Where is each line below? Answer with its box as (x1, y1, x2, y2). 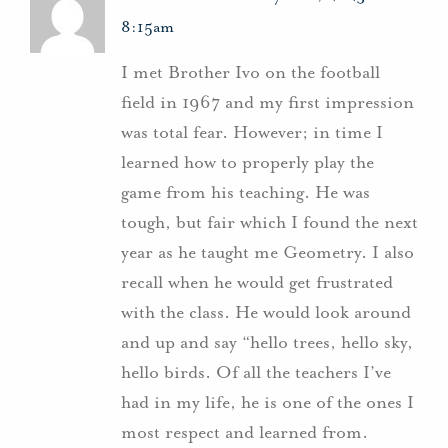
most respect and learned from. (121, 420, 368, 443)
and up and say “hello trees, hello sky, (121, 330, 413, 353)
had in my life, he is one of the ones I (121, 390, 414, 413)
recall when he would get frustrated (121, 270, 393, 293)
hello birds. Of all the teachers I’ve (121, 360, 391, 383)
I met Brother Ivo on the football (121, 60, 380, 83)
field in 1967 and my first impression (121, 90, 414, 113)
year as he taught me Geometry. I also (121, 240, 414, 263)
